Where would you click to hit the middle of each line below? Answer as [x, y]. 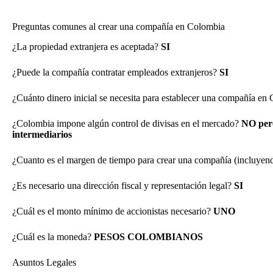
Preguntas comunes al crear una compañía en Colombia [119, 27]
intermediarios [42, 134]
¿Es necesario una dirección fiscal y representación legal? [123, 185]
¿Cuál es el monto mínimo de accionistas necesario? [113, 211]
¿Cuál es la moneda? [53, 236]
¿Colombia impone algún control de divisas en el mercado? [127, 123]
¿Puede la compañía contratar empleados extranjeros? [116, 72]
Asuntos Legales [44, 262]
